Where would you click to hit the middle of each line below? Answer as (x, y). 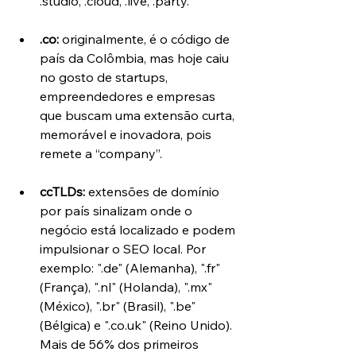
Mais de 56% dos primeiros (121, 344)
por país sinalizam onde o (118, 210)
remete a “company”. (101, 153)
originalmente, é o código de (146, 39)
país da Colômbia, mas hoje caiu (136, 58)
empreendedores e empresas (129, 96)
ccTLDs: (62, 191)
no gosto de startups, (105, 77)
